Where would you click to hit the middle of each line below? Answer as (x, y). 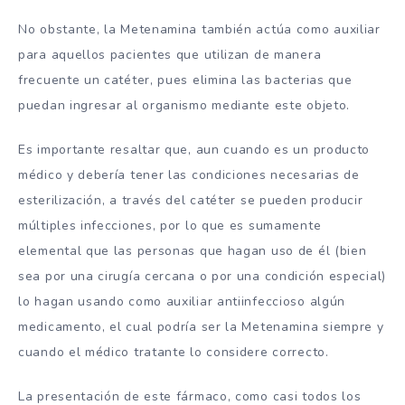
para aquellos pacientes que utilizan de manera (170, 55)
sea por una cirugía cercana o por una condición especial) (202, 276)
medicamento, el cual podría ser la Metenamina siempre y (201, 327)
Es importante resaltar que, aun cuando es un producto (194, 150)
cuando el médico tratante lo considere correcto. (174, 352)
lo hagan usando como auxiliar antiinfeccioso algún (182, 301)
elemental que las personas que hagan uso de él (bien (193, 251)
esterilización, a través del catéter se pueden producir (191, 200)
